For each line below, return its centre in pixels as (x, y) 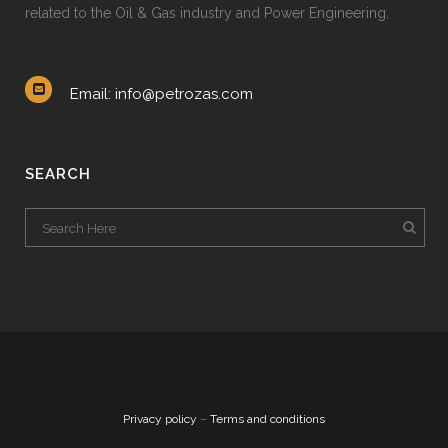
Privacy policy (160, 419)
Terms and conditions (267, 419)
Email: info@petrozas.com (161, 94)
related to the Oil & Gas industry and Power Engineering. (207, 13)
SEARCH (58, 174)
